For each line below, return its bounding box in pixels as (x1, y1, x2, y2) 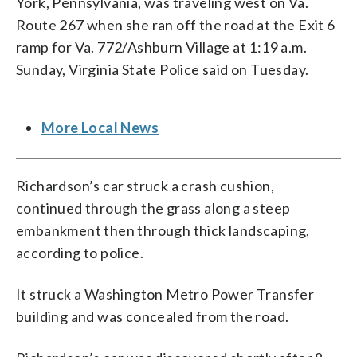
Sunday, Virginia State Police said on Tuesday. (16, 60, 309, 78)
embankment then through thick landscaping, (16, 221, 310, 239)
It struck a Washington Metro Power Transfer (16, 284, 315, 303)
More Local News (41, 118, 159, 136)
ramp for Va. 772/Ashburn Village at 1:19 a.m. (16, 37, 307, 56)
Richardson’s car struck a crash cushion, (16, 176, 274, 194)
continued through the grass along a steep (16, 198, 291, 217)
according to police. (16, 243, 143, 261)
